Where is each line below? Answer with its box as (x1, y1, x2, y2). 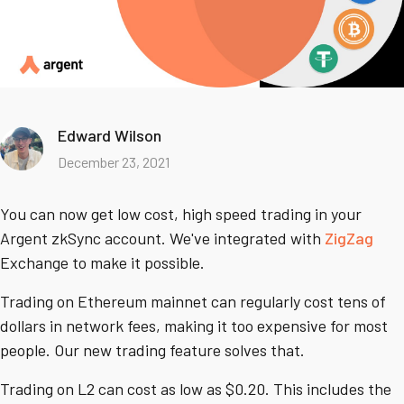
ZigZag (325, 228, 373, 249)
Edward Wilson (58, 125, 161, 146)
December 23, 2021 (58, 153, 170, 171)
